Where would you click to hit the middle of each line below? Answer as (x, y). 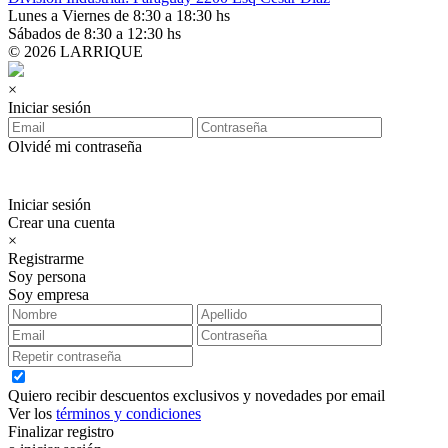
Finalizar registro (61, 431)
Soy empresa (48, 294)
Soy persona (47, 276)
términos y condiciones (128, 413)
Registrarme (46, 258)
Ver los (32, 413)
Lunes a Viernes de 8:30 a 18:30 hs (119, 15)
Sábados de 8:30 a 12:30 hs (94, 33)
